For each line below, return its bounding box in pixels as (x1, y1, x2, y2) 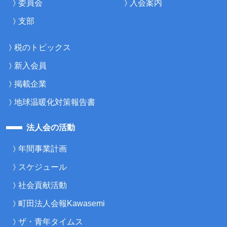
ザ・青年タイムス (18, 217, 83, 226)
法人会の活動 (26, 123, 75, 132)
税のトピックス (14, 43, 71, 52)
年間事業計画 (18, 144, 67, 153)
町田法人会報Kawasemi (18, 199, 105, 208)
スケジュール (18, 162, 67, 171)
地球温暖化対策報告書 (14, 97, 95, 106)
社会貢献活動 (18, 180, 67, 190)
